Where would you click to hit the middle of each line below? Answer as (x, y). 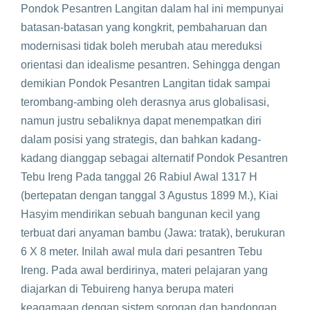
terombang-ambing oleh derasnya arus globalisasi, (145, 102)
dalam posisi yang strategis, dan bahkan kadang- (141, 139)
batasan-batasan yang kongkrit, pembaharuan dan (144, 27)
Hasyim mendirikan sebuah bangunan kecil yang (140, 214)
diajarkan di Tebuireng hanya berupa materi (127, 289)
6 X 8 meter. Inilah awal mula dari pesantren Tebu (142, 252)
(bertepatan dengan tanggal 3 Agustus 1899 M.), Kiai (149, 195)
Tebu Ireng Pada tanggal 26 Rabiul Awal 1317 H (139, 177)
